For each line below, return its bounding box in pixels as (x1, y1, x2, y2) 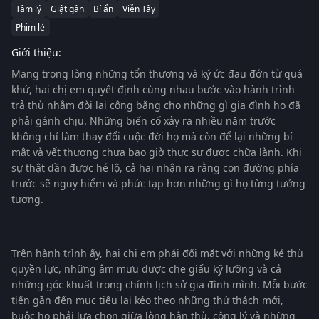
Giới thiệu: (11, 46, 61, 59)
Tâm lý (16, 2, 42, 15)
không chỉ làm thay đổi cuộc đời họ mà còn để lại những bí (11, 130, 293, 143)
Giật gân (51, 2, 85, 15)
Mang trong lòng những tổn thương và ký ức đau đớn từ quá (11, 67, 303, 80)
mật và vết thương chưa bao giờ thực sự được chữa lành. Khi (11, 145, 302, 159)
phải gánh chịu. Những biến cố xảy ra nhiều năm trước (11, 114, 276, 127)
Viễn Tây (122, 2, 155, 15)
